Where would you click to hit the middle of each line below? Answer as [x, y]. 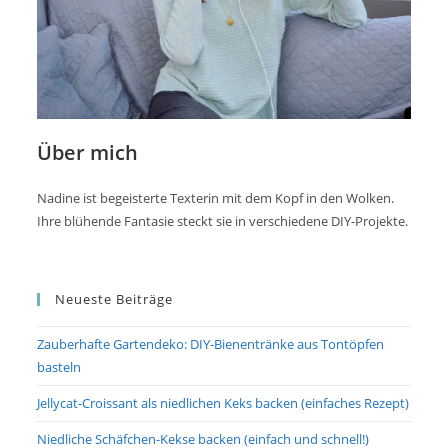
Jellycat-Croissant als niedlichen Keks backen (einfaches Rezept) [223, 403]
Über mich [88, 153]
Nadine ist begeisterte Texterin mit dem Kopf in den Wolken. [216, 198]
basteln [59, 367]
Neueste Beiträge [114, 299]
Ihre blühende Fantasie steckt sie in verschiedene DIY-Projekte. [223, 221]
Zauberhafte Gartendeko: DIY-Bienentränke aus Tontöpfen [211, 344]
